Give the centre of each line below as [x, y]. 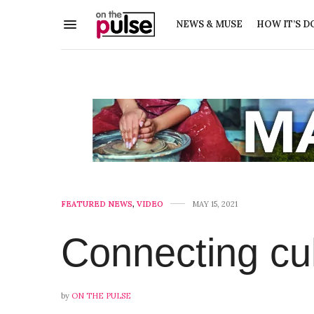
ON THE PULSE [101, 295]
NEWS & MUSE [209, 25]
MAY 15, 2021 [215, 204]
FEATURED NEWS [97, 204]
